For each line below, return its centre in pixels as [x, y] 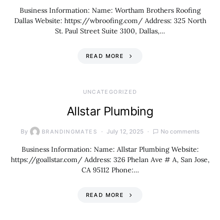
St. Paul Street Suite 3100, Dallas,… [110, 31]
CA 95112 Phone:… [110, 170]
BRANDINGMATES [69, 132]
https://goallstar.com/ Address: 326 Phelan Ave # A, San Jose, [110, 160]
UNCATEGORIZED [110, 92]
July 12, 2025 [125, 131]
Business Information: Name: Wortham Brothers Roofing [110, 10]
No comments [180, 131]
